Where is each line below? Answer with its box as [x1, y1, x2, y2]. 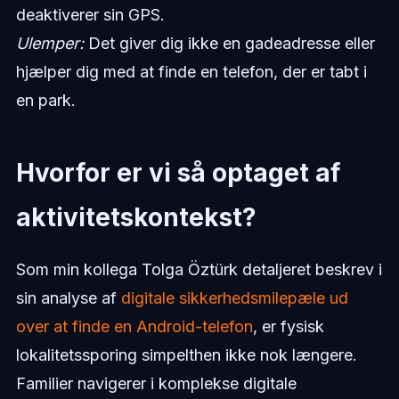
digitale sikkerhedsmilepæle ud [120, 289, 348, 308]
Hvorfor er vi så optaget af [15, 158, 340, 189]
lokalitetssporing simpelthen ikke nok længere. [15, 346, 357, 365]
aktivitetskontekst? [15, 202, 256, 233]
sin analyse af [15, 289, 121, 308]
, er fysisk [252, 317, 324, 337]
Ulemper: [15, 34, 84, 53]
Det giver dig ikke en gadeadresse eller [83, 34, 375, 53]
